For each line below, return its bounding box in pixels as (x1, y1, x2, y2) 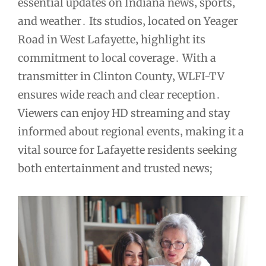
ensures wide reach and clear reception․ (18, 87, 221, 102)
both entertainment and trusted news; (18, 161, 213, 175)
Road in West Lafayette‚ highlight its (18, 32, 205, 46)
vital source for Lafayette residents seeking (18, 142, 237, 157)
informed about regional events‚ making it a (18, 124, 244, 138)
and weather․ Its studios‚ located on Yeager (18, 14, 238, 28)
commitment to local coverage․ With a (18, 50, 216, 65)
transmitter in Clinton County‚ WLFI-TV (18, 69, 224, 83)
